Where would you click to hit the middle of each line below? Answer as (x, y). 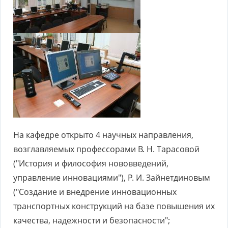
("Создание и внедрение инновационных (95, 192)
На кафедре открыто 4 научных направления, (103, 135)
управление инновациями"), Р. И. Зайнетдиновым (112, 178)
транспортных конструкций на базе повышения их (114, 206)
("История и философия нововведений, (91, 163)
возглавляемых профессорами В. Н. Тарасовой (106, 149)
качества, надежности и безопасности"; (92, 220)
